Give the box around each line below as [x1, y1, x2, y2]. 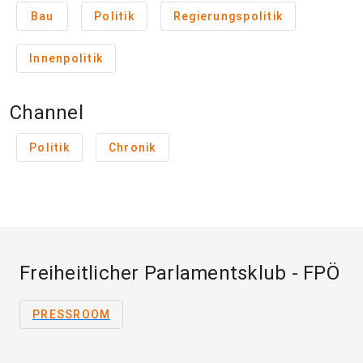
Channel [10, 101, 83, 124]
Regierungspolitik [173, 10, 283, 23]
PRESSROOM [32, 308, 111, 321]
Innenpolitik [29, 52, 103, 65]
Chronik [108, 141, 156, 154]
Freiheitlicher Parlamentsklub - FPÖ [19, 262, 340, 284]
